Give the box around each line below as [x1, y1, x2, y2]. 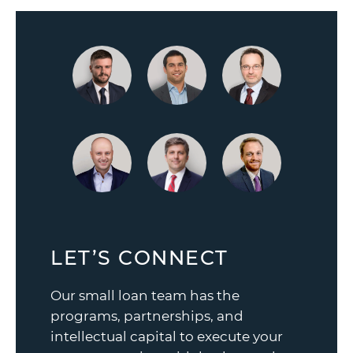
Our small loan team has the [50, 288, 240, 304]
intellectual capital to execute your [50, 329, 283, 345]
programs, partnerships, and [50, 308, 243, 325]
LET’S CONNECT [50, 246, 229, 270]
